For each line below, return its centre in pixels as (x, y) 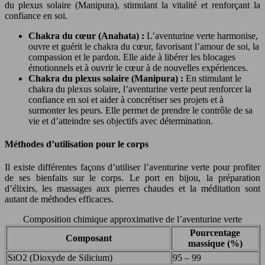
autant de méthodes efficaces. (59, 199)
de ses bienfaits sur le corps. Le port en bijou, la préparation (132, 178)
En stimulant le (214, 78)
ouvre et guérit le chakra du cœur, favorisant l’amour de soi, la (144, 46)
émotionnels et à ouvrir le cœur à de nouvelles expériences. (138, 67)
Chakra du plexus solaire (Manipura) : (107, 78)
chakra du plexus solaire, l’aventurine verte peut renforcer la (140, 89)
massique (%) (215, 244)
